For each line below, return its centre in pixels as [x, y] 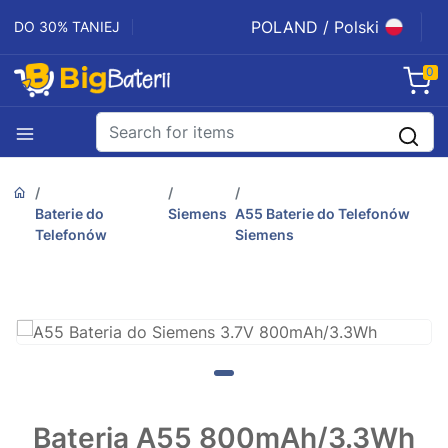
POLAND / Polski [315, 27]
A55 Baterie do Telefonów [323, 214]
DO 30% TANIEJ [67, 26]
